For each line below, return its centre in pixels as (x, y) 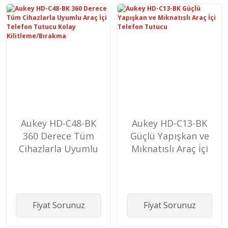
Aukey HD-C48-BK (59, 123)
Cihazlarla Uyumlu (59, 148)
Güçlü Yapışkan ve (169, 136)
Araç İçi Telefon (59, 161)
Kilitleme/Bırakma (59, 187)
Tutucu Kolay (59, 174)
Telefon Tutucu (169, 161)
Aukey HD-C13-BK (169, 123)
